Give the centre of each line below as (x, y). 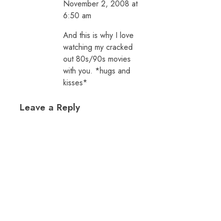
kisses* (75, 82)
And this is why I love (98, 35)
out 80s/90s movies (97, 59)
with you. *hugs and (97, 71)
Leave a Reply (50, 107)
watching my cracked (98, 47)
